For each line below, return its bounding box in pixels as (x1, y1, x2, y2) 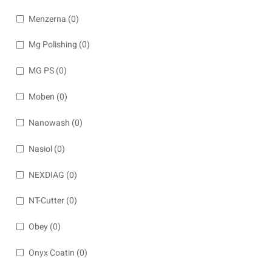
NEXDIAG (29, 168, 64, 182)
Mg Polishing (29, 38, 77, 52)
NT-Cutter (29, 194, 64, 208)
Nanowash (29, 116, 70, 129)
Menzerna (29, 12, 66, 25)
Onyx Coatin (29, 246, 75, 259)
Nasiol (29, 142, 52, 155)
